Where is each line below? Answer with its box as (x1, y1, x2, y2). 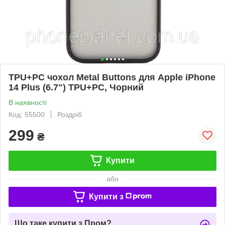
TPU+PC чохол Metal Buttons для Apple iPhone (9, 72, 215, 82)
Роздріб (57, 110, 82, 119)
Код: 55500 (9, 110, 45, 119)
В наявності (9, 98, 47, 106)
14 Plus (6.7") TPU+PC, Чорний (9, 82, 144, 92)
